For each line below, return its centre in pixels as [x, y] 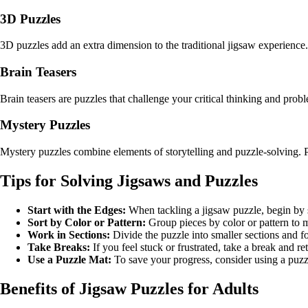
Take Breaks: [59, 247]
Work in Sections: [69, 234]
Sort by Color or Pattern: [87, 222]
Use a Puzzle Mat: [69, 259]
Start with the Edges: [77, 210]
